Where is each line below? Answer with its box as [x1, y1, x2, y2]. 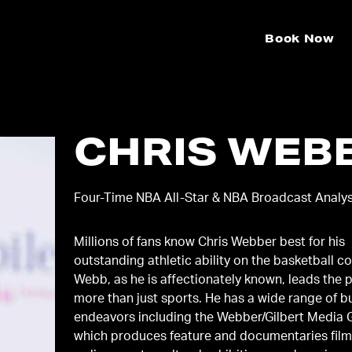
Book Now [265, 34, 335, 46]
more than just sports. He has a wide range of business [74, 293, 206, 306]
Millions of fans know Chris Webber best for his [74, 236, 346, 250]
